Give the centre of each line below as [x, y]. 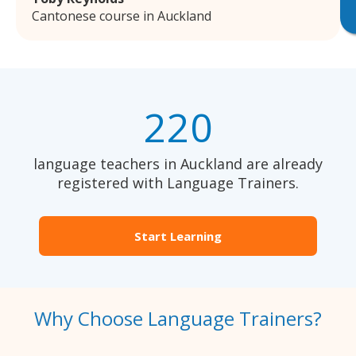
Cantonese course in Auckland [122, 16]
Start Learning [178, 236]
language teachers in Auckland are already [178, 164]
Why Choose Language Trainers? [178, 319]
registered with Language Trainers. [178, 183]
